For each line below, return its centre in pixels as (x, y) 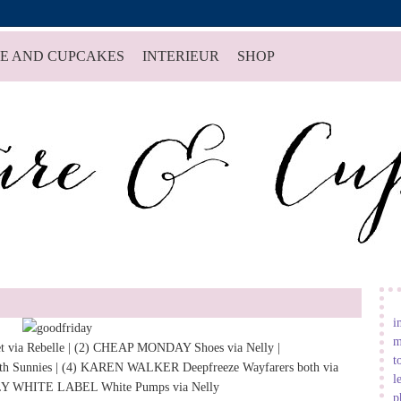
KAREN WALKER (129, 367)
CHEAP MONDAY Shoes (158, 348)
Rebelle (45, 348)
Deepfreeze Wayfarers (238, 367)
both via (317, 367)
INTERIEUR (181, 56)
